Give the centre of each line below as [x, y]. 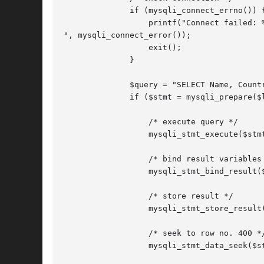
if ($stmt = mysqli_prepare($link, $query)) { [82, 97]
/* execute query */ [101, 122]
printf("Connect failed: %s [101, 23]
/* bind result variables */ [101, 159]
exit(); [101, 48]
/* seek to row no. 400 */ [101, 233]
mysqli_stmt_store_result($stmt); [101, 209]
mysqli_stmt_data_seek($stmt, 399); [101, 246]
